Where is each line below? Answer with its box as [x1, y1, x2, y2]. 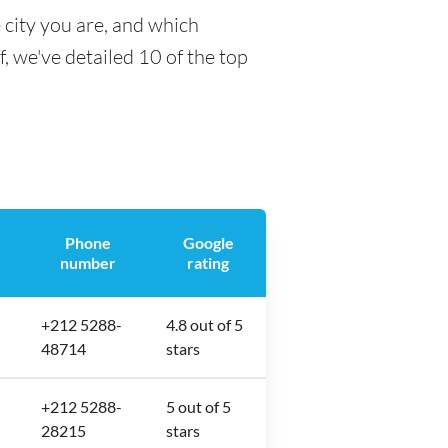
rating [187, 253, 229, 272]
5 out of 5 [166, 397, 231, 416]
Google [182, 233, 234, 252]
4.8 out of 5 [166, 315, 243, 334]
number [59, 253, 116, 272]
